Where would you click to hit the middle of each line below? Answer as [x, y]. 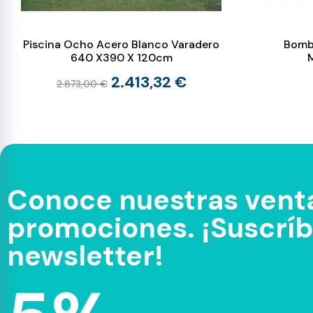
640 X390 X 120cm [121, 58]
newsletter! [85, 256]
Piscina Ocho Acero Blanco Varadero [122, 45]
